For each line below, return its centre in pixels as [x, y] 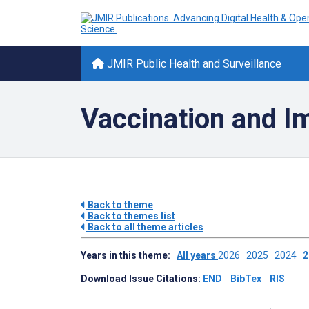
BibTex [246, 279]
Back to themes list [130, 216]
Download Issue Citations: [142, 279]
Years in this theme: [129, 255]
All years [197, 255]
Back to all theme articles [144, 227]
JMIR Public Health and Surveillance [193, 64]
